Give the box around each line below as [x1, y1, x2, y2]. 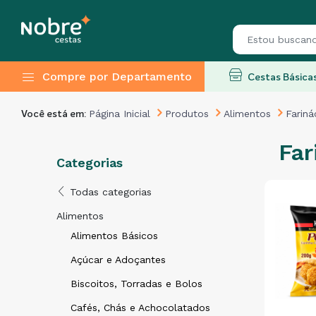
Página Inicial [89, 108, 150, 119]
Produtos [165, 108, 209, 119]
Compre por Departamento [42, 69, 192, 83]
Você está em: [21, 109, 89, 119]
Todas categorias [66, 186, 152, 197]
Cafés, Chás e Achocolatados [71, 302, 210, 313]
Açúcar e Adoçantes [71, 254, 166, 265]
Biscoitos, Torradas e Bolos [71, 278, 202, 289]
